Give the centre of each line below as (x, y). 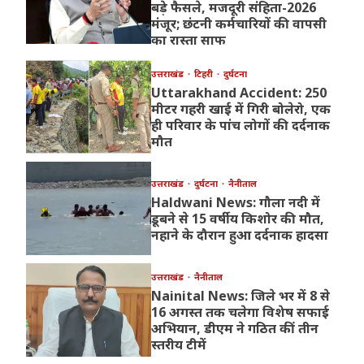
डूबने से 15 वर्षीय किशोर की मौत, (237, 219)
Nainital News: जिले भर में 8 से (240, 296)
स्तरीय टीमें (178, 345)
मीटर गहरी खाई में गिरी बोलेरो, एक (240, 109)
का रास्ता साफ (188, 40)
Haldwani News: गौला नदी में (235, 203)
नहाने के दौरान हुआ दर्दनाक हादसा (239, 235)
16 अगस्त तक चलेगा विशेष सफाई (240, 312)
